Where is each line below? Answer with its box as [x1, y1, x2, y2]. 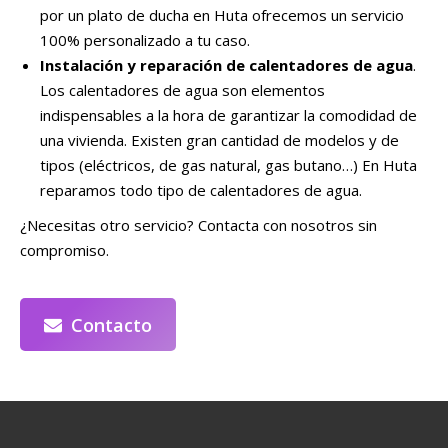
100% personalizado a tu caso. [40, 29, 250, 50]
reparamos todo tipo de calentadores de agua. [40, 179, 362, 200]
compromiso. [20, 239, 109, 260]
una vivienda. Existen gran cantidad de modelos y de [40, 129, 399, 150]
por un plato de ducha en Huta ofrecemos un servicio [40, 4, 404, 25]
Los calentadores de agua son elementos [40, 79, 325, 100]
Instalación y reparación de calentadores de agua [40, 54, 413, 75]
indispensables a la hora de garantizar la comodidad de [40, 104, 417, 125]
